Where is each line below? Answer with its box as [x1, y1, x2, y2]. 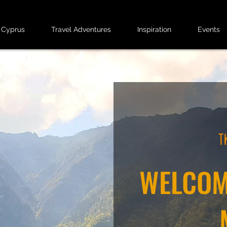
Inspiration [137, 25, 172, 33]
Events [198, 25, 220, 33]
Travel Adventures [51, 25, 111, 33]
